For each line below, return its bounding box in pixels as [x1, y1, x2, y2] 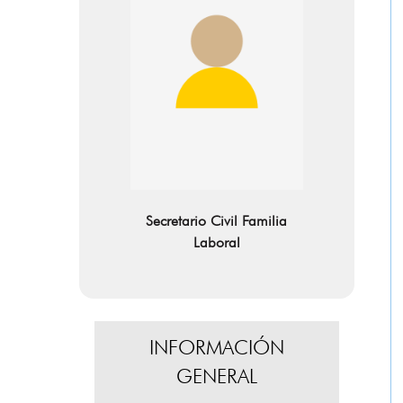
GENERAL [175, 367, 257, 388]
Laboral [193, 236, 240, 251]
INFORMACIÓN [148, 338, 284, 359]
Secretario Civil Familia [146, 214, 288, 229]
